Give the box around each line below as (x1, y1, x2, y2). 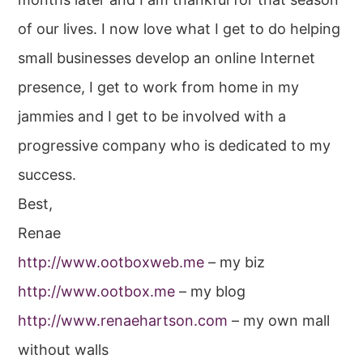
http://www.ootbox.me (18, 283, 176, 301)
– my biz (204, 254, 266, 271)
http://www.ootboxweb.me (18, 254, 205, 271)
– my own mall (228, 312, 331, 330)
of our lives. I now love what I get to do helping (18, 20, 341, 38)
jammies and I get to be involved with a (18, 108, 287, 126)
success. (18, 166, 77, 184)
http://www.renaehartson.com (18, 312, 228, 330)
